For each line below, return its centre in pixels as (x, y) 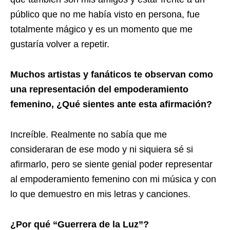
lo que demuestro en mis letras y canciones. (100, 194)
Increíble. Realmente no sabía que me (89, 135)
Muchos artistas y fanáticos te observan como (112, 75)
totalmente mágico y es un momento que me (101, 30)
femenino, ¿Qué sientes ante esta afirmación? (111, 104)
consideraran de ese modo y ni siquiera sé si (102, 150)
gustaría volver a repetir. (60, 44)
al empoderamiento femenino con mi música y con (113, 179)
